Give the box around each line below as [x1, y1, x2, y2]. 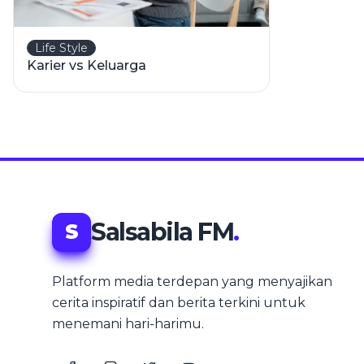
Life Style [35, 41, 88, 55]
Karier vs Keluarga [27, 58, 146, 73]
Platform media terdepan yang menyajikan [52, 274, 332, 289]
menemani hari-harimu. [52, 316, 204, 331]
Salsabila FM [91, 217, 233, 247]
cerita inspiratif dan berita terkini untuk [52, 295, 305, 310]
